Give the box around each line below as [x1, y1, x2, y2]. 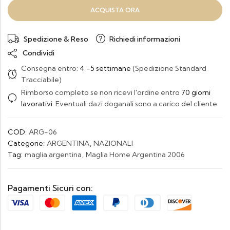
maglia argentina [25, 150, 82, 159]
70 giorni [180, 88, 210, 97]
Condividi [21, 48, 54, 57]
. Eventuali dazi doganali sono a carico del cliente [52, 99, 217, 108]
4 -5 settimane [80, 64, 131, 73]
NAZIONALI [93, 139, 133, 148]
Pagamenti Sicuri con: [8, 183, 93, 193]
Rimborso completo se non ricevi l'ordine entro [21, 88, 180, 97]
